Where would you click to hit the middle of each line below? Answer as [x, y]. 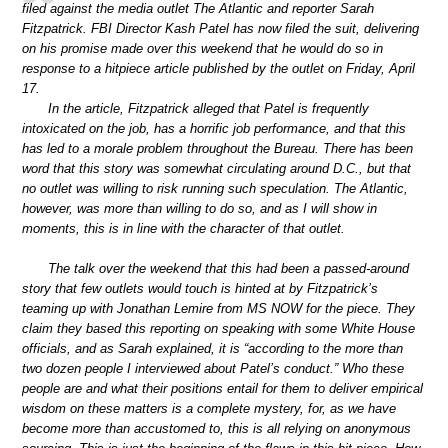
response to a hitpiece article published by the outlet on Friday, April [218, 69]
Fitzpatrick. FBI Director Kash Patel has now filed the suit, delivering [220, 29]
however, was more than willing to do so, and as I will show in [199, 209]
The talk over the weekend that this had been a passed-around [228, 268]
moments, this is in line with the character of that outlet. [183, 229]
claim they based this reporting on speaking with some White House [218, 328]
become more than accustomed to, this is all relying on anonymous [216, 428]
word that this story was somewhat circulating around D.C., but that [216, 169]
